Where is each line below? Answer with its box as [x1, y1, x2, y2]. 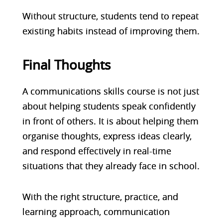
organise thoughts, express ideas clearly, [22, 129, 192, 142]
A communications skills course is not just [22, 85, 199, 97]
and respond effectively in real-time [22, 144, 171, 157]
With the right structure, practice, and [22, 190, 178, 203]
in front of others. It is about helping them [22, 114, 199, 127]
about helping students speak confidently [22, 100, 196, 112]
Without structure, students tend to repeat [22, 9, 199, 22]
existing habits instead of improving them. [22, 24, 200, 37]
